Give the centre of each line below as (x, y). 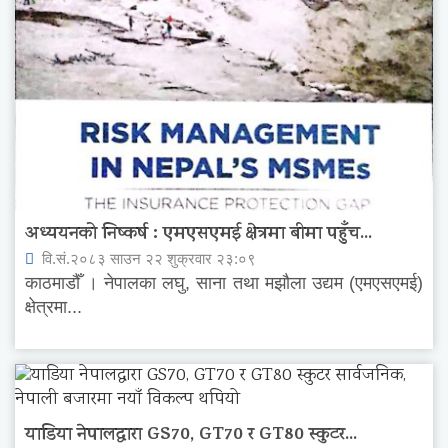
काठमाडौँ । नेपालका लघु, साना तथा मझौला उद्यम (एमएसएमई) (224, 283)
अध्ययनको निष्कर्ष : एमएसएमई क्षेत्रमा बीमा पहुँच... (198, 235)
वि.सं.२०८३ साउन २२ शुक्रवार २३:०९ (147, 259)
